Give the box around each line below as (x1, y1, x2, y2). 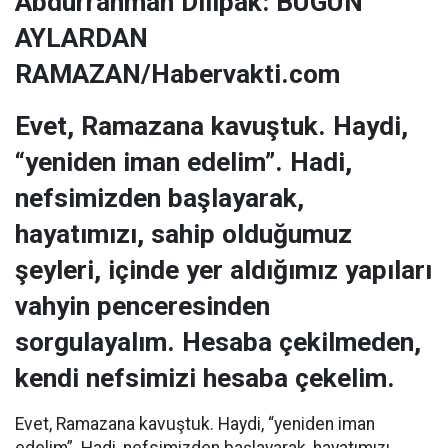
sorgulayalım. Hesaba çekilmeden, (15, 326, 421, 357)
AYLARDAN (15, 22, 148, 53)
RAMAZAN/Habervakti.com (15, 58, 340, 89)
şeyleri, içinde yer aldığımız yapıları (15, 254, 432, 285)
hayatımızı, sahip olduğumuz (15, 218, 352, 249)
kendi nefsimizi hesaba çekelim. (15, 362, 395, 393)
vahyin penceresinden (15, 290, 270, 321)
